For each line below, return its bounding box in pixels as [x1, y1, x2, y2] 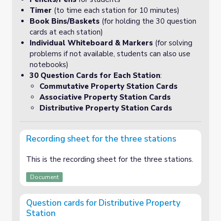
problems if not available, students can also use [30, 49, 190, 59]
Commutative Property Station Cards [39, 81, 178, 91]
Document [30, 173, 59, 181]
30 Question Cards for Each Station [30, 71, 160, 80]
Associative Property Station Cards [39, 92, 171, 102]
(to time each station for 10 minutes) [52, 5, 180, 15]
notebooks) [30, 60, 69, 70]
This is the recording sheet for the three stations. [26, 154, 195, 164]
